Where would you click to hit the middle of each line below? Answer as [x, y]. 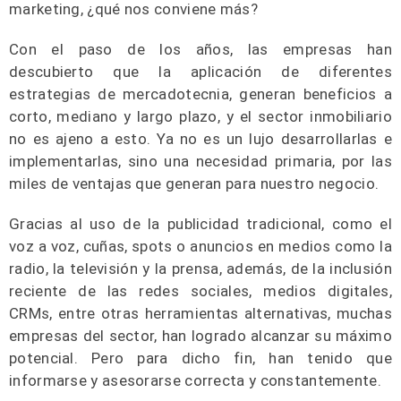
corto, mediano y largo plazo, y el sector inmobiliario [200, 116]
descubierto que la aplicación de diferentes [200, 72]
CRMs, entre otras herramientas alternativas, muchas [200, 313]
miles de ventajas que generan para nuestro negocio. [194, 183]
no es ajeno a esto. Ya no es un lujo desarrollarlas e [200, 139]
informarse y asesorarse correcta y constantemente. [195, 380]
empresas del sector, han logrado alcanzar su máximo [200, 336]
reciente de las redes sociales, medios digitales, [200, 291]
